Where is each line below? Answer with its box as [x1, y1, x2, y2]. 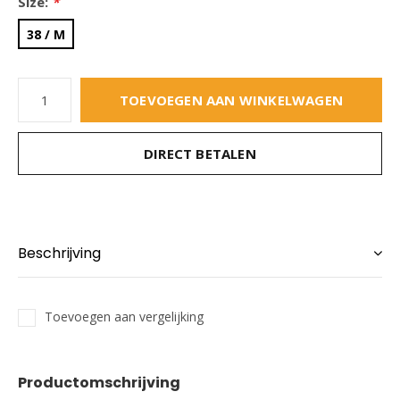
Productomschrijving [18, 372, 180, 393]
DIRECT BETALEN [144, 145, 256, 162]
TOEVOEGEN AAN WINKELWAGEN [120, 91, 343, 109]
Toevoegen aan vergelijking [45, 308, 204, 325]
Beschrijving [18, 243, 101, 263]
